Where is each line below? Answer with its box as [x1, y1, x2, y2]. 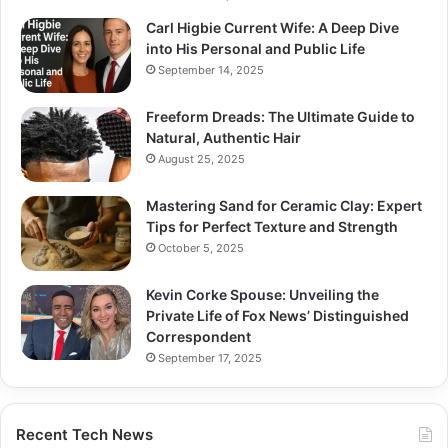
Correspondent [146, 327, 251, 345]
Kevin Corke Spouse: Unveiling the [146, 285, 379, 303]
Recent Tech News [16, 424, 153, 444]
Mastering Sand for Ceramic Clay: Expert [146, 196, 422, 214]
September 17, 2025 [158, 350, 262, 365]
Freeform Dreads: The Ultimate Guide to [146, 107, 415, 125]
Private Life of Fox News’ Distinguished [146, 306, 409, 324]
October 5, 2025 [158, 240, 244, 255]
